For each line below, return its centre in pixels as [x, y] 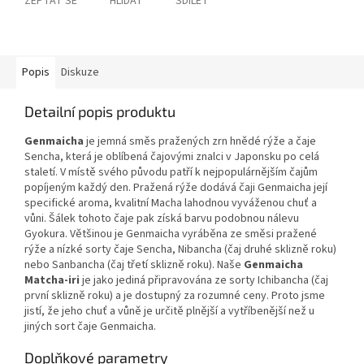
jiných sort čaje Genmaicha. [90, 327]
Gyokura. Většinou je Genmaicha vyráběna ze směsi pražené [171, 234]
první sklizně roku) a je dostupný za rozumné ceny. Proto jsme [175, 296]
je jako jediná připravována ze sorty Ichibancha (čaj [204, 281]
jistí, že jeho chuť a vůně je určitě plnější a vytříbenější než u [169, 312]
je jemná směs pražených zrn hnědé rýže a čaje [200, 142]
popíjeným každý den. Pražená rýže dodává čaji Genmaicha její [176, 188]
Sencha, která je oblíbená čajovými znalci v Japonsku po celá [172, 157]
